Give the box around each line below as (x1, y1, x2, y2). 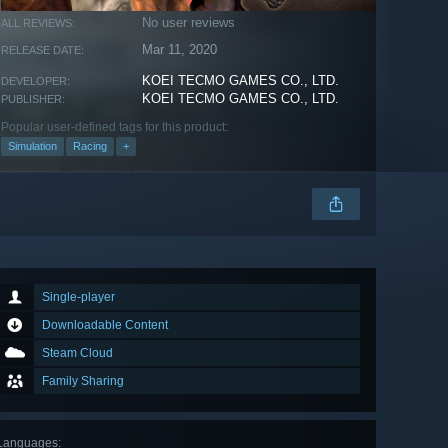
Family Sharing (42, 374, 124, 389)
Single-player (42, 290, 115, 305)
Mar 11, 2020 (142, 42, 218, 58)
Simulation (8, 140, 57, 153)
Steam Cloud (42, 346, 113, 361)
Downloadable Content (42, 318, 168, 333)
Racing (73, 140, 107, 153)
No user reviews (142, 15, 236, 31)
